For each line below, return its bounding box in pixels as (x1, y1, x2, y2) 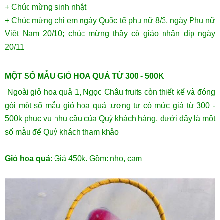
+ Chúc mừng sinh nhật (5, 3, 86, 12)
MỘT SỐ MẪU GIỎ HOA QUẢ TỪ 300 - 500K (5, 72, 164, 81)
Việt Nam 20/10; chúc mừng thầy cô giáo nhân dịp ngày (5, 29, 215, 38)
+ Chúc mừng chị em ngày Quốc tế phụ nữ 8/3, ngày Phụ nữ (5, 16, 215, 25)
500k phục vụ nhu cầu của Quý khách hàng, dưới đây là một (5, 114, 215, 123)
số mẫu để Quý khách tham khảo (5, 128, 119, 137)
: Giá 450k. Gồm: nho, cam (50, 154, 142, 163)
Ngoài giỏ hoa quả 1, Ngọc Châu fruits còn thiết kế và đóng (5, 88, 215, 97)
